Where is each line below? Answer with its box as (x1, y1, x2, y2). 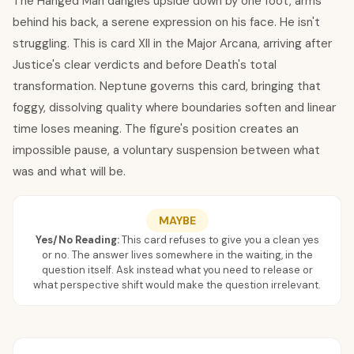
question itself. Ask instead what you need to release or (41, 263, 313, 277)
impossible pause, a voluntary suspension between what (13, 142, 320, 158)
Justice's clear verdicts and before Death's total (13, 57, 277, 73)
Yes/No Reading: (35, 233, 119, 247)
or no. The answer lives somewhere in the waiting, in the (41, 248, 313, 262)
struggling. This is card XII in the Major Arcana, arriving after (13, 36, 332, 51)
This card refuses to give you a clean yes (121, 233, 319, 247)
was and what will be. (13, 164, 126, 179)
